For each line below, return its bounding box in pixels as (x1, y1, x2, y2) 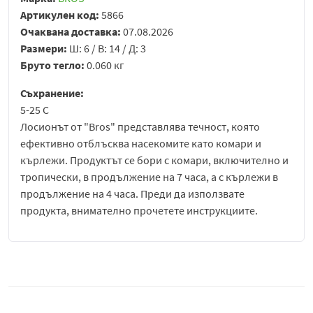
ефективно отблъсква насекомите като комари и (20, 136, 261, 151)
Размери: (20, 41, 69, 56)
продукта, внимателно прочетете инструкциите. (20, 203, 258, 218)
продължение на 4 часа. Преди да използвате (20, 187, 245, 201)
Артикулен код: (20, 8, 101, 22)
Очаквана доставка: (20, 24, 123, 39)
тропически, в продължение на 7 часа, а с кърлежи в (20, 170, 278, 184)
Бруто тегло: (20, 58, 87, 73)
